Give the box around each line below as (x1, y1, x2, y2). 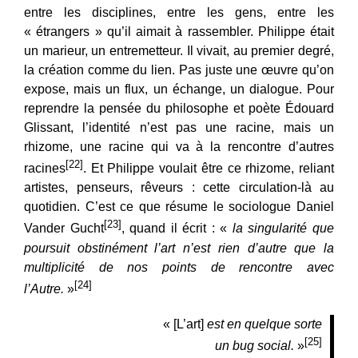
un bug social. (215, 339, 294, 353)
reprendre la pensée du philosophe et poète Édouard (24, 101, 334, 115)
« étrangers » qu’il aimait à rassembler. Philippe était (24, 24, 334, 38)
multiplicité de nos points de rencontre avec (24, 260, 334, 274)
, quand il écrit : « (121, 221, 233, 236)
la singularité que (232, 221, 335, 236)
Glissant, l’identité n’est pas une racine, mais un (24, 120, 334, 134)
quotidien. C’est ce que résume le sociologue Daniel (24, 200, 334, 214)
